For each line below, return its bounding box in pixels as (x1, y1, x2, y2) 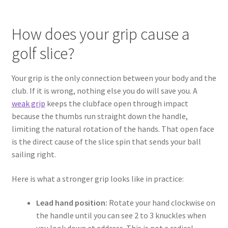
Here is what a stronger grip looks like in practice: (11, 173, 184, 184)
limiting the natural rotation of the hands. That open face (11, 124, 214, 134)
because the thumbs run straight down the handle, (11, 111, 188, 122)
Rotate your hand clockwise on (107, 197, 215, 208)
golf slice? (11, 43, 75, 64)
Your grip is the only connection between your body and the (11, 73, 216, 83)
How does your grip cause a (11, 23, 190, 44)
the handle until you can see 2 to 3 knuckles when (36, 210, 206, 221)
